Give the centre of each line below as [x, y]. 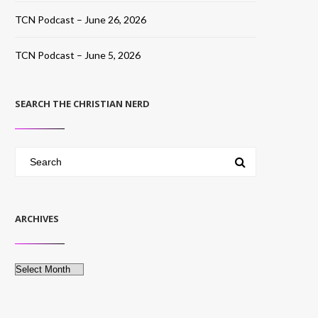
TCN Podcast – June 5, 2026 [78, 55]
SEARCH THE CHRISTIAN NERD [82, 104]
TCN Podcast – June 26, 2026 [81, 20]
